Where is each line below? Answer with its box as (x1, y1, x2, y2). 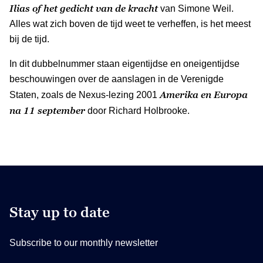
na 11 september (9, 104, 85, 116)
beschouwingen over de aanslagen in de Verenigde (9, 73, 224, 84)
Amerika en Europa (160, 89, 248, 100)
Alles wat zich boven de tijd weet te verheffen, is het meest (9, 18, 251, 29)
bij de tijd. (9, 33, 49, 44)
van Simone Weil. (160, 3, 234, 14)
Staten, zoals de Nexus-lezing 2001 (9, 89, 160, 100)
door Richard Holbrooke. (85, 105, 190, 116)
